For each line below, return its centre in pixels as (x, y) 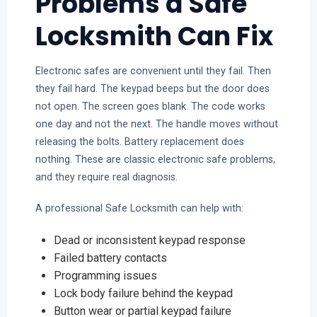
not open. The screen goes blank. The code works (150, 106)
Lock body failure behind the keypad (143, 293)
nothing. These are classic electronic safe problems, (155, 159)
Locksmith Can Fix (154, 36)
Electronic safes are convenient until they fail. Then (153, 70)
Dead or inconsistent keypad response (149, 240)
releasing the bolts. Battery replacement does (139, 141)
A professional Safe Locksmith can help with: (139, 208)
